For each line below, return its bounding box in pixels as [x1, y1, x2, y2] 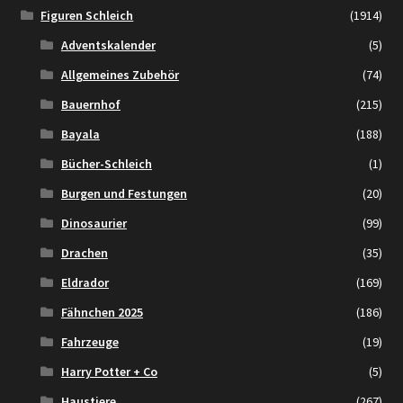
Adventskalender [60, 37, 156, 54]
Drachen [60, 245, 108, 262]
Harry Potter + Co [60, 363, 157, 381]
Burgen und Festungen [60, 185, 187, 202]
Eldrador [60, 274, 109, 291]
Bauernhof [60, 96, 121, 113]
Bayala [60, 126, 100, 143]
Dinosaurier [60, 215, 127, 232]
